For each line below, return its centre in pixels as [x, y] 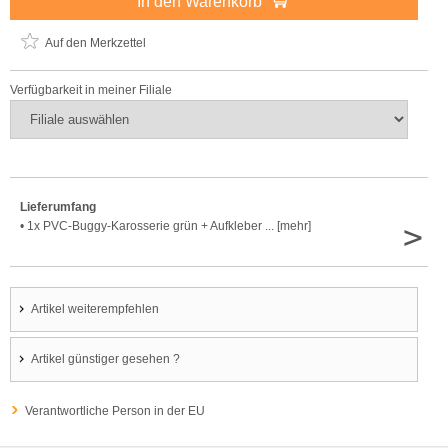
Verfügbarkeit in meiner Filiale [91, 90]
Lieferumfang [58, 207]
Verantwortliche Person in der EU [115, 411]
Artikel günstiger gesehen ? [105, 359]
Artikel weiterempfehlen [95, 309]
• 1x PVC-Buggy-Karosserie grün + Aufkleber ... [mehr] [165, 226]
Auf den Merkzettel [95, 43]
